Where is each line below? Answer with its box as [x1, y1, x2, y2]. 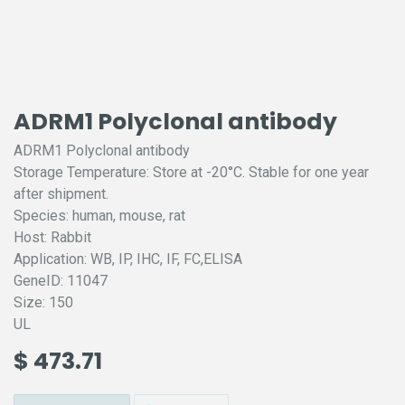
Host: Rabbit [14, 229, 91, 246]
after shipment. [14, 185, 108, 202]
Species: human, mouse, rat [14, 207, 185, 224]
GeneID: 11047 [14, 272, 108, 289]
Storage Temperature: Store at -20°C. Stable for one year [14, 164, 369, 181]
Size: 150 [14, 294, 73, 311]
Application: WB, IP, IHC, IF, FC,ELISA [14, 250, 242, 268]
